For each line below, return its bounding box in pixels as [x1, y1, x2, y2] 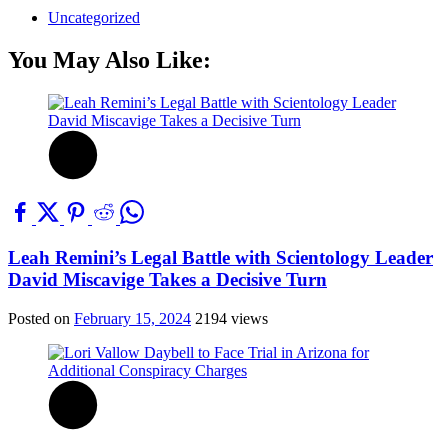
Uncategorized [48, 9, 140, 27]
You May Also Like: [8, 47, 211, 74]
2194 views [195, 309, 268, 327]
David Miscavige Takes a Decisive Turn [8, 268, 327, 290]
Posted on [8, 309, 74, 327]
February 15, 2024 [74, 309, 191, 327]
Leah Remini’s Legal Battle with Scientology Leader [8, 246, 433, 268]
